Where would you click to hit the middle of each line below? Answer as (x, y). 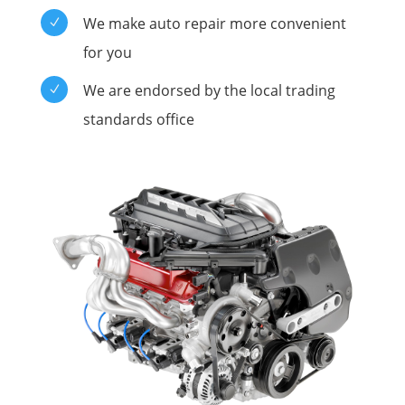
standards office (138, 119)
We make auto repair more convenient (214, 23)
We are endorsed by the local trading (209, 90)
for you (107, 52)
